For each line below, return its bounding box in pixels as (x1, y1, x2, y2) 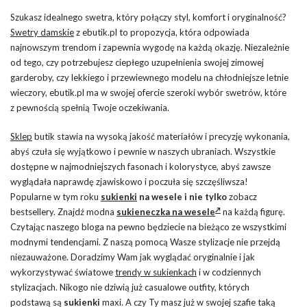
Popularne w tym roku (10, 191, 101, 203)
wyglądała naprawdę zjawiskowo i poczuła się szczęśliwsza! (10, 176, 250, 188)
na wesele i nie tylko (137, 191, 227, 203)
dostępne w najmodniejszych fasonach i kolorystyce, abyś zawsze (10, 161, 271, 173)
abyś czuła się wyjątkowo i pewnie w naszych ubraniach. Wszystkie (10, 146, 275, 158)
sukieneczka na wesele (116, 206, 215, 218)
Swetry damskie (10, 27, 74, 38)
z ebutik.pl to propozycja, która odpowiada (74, 27, 249, 38)
